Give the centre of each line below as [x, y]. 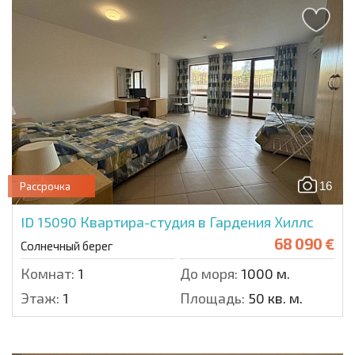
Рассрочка [45, 186]
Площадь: [212, 298]
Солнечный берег [67, 245]
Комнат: [48, 273]
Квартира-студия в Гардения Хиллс [197, 221]
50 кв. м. [274, 298]
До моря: [209, 273]
